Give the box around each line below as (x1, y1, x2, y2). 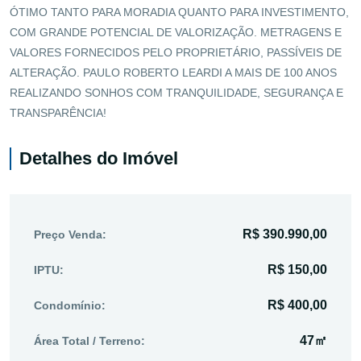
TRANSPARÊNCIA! (10, 106, 106, 119)
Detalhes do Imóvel (19, 147, 178, 168)
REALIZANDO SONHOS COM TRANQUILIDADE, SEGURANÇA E (10, 85, 343, 99)
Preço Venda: (34, 227, 106, 241)
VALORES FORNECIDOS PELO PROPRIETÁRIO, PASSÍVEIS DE (10, 45, 342, 59)
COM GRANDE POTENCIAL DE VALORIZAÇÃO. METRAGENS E (10, 25, 342, 39)
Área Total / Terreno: (34, 334, 145, 347)
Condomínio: (34, 298, 106, 312)
